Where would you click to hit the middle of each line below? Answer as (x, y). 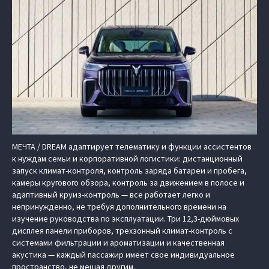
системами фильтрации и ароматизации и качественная (118, 243)
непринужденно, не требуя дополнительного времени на (119, 207)
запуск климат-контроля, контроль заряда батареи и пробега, (129, 171)
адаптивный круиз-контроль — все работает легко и (111, 195)
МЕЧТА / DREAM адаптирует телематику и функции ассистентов (132, 147)
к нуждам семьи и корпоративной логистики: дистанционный (127, 159)
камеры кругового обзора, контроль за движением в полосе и (128, 183)
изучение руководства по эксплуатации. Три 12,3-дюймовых (125, 219)
